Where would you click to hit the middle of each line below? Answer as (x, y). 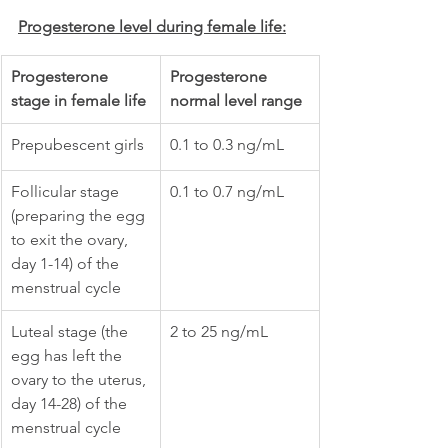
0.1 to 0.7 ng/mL (227, 191)
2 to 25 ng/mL (219, 331)
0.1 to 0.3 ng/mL (227, 144)
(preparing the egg (80, 215)
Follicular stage (67, 191)
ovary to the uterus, (80, 379)
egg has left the (68, 355)
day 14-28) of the (71, 403)
